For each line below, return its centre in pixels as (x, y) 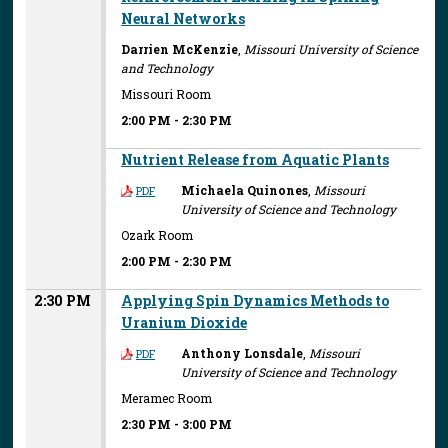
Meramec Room (167, 398)
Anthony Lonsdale (242, 352)
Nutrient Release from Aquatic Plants (255, 159)
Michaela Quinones (245, 189)
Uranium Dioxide (184, 322)
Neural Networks (183, 18)
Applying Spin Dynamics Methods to (255, 300)
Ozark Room (157, 235)
